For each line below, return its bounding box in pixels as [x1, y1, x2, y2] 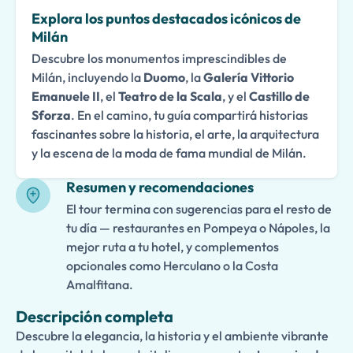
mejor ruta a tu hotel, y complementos [66, 239, 279, 255]
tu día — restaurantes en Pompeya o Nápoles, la [66, 220, 330, 236]
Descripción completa [16, 307, 173, 326]
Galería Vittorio [203, 69, 294, 85]
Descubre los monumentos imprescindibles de [32, 50, 287, 66]
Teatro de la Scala [118, 88, 222, 104]
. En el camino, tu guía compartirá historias [71, 107, 308, 123]
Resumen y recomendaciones [66, 178, 254, 196]
